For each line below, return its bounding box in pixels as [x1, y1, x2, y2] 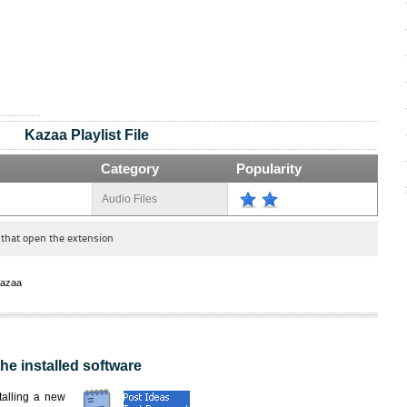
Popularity [236, 161, 302, 176]
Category [101, 161, 159, 176]
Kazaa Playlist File [24, 127, 149, 143]
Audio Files [102, 193, 157, 205]
